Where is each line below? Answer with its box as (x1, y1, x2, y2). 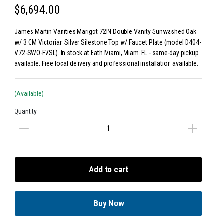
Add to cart (89, 164, 128, 174)
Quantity (15, 108, 37, 115)
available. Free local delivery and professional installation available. (15, 60, 198, 67)
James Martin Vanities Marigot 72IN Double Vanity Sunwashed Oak (15, 28, 196, 35)
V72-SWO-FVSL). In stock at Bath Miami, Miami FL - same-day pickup (15, 49, 199, 57)
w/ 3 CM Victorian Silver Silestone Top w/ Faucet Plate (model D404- (15, 38, 201, 46)
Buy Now (93, 198, 124, 208)
